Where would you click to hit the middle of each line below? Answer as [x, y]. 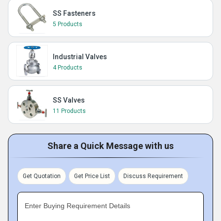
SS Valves [69, 100]
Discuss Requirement [153, 176]
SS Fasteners [74, 13]
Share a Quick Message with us [110, 146]
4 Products [68, 68]
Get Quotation [42, 176]
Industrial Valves [80, 57]
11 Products [69, 111]
